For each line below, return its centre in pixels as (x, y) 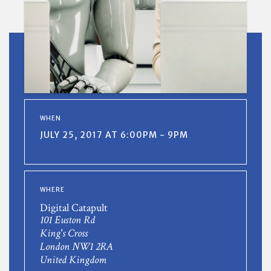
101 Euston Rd (67, 220)
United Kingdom (73, 260)
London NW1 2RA (77, 247)
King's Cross (64, 233)
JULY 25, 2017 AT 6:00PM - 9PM (114, 135)
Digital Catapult (74, 208)
